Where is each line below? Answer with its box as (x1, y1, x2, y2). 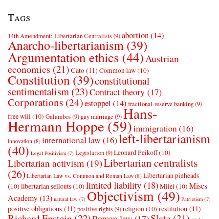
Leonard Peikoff (114, 148, 157, 157)
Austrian (145, 52, 179, 66)
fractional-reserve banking (128, 100, 194, 109)
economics (8, 63, 50, 76)
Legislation (75, 149, 104, 157)
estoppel (85, 97, 111, 109)
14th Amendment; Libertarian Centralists (8, 32, 112, 41)
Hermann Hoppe (8, 116, 104, 136)
